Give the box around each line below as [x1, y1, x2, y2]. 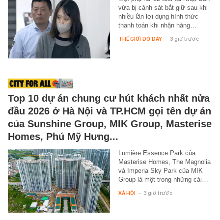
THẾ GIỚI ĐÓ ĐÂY [118, 35, 162, 42]
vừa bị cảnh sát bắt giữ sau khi [118, 3, 208, 11]
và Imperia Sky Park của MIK [118, 166, 203, 174]
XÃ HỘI [118, 189, 136, 196]
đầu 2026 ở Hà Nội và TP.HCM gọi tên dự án [8, 105, 211, 116]
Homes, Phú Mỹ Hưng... [8, 131, 118, 142]
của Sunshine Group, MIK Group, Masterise [8, 118, 212, 129]
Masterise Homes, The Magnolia [118, 158, 211, 165]
